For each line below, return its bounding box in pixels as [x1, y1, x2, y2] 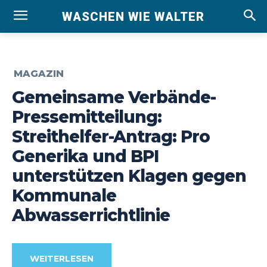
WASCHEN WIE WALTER [62, 9, 205, 24]
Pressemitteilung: [12, 106, 162, 127]
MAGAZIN [14, 67, 64, 79]
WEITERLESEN [30, 253, 94, 265]
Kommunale [12, 185, 116, 206]
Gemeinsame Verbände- [12, 86, 216, 107]
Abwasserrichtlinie [12, 204, 170, 225]
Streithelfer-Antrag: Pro [12, 126, 210, 147]
